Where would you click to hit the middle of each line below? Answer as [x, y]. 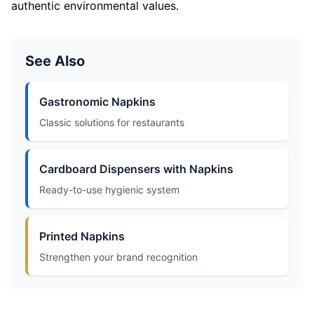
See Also [55, 61]
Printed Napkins [82, 236]
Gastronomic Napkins [97, 102]
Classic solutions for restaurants [112, 122]
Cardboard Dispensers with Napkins [136, 169]
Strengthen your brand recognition [118, 257]
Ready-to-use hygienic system [109, 190]
